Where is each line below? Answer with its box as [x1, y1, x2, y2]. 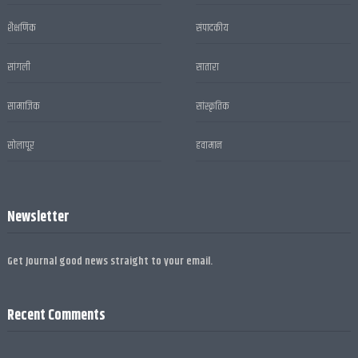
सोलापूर [6, 137, 34, 153]
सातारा [196, 58, 220, 75]
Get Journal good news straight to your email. [6, 252, 213, 270]
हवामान [196, 137, 223, 153]
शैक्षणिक [6, 19, 36, 36]
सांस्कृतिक [196, 97, 230, 114]
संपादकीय [196, 19, 229, 36]
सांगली [6, 58, 30, 75]
